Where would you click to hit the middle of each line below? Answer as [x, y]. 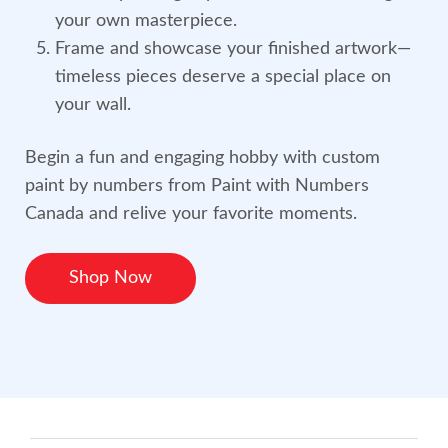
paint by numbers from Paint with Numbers [197, 186]
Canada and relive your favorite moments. [191, 214]
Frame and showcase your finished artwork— [233, 49]
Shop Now [110, 278]
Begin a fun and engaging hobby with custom [202, 158]
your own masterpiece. [146, 21]
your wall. [93, 105]
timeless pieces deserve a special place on [223, 77]
